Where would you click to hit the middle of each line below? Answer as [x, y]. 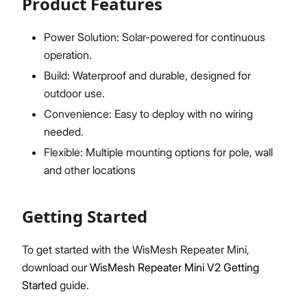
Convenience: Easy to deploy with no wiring [148, 114]
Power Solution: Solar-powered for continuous [155, 37]
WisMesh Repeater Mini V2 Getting [174, 267]
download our [56, 267]
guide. [73, 285]
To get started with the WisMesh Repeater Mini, [136, 249]
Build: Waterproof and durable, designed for [147, 75]
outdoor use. [74, 93]
